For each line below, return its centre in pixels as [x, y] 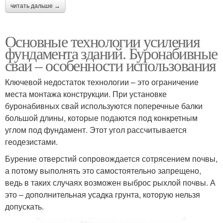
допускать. [24, 206]
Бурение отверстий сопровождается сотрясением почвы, [111, 158]
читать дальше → [35, 6]
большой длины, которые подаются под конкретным [101, 117]
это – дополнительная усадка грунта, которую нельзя [103, 194]
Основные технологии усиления [103, 41]
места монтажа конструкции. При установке [86, 94]
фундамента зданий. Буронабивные [111, 53]
